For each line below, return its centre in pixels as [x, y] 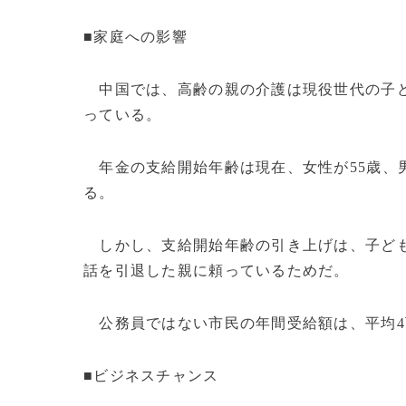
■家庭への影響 [135, 37]
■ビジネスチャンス [151, 376]
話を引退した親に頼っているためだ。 [217, 271]
